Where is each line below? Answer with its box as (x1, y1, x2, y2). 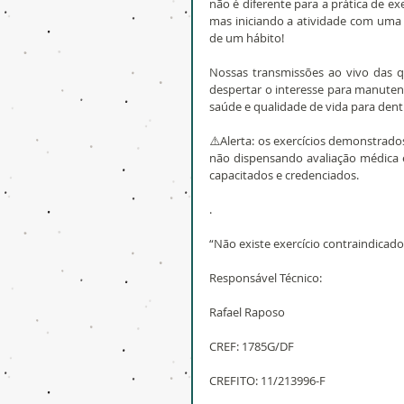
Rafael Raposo (209, 304, 285, 320)
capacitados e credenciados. (209, 167, 359, 183)
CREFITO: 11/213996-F (209, 372, 326, 389)
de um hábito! (209, 30, 284, 46)
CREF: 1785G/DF (209, 338, 294, 354)
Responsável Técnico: (209, 270, 322, 286)
